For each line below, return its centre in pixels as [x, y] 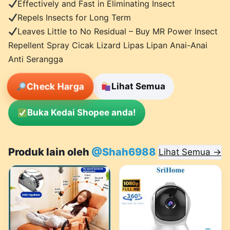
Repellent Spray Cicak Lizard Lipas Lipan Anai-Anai [108, 45]
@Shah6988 [124, 152]
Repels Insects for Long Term [74, 18]
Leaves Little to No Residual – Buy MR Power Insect [118, 32]
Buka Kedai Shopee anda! [81, 113]
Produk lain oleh [50, 152]
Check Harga [55, 87]
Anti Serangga [36, 59]
